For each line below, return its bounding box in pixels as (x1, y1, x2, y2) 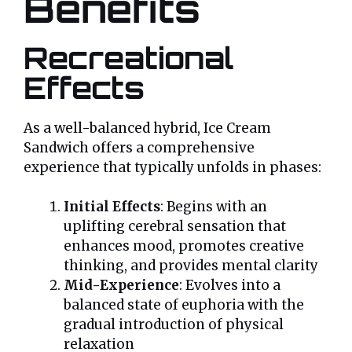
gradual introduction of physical (64, 316, 284, 334)
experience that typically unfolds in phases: (24, 158, 321, 176)
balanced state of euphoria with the (64, 296, 304, 314)
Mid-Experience (64, 277, 179, 295)
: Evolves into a (179, 277, 280, 295)
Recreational (24, 38, 233, 76)
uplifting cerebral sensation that (64, 218, 286, 236)
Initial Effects (64, 198, 160, 216)
